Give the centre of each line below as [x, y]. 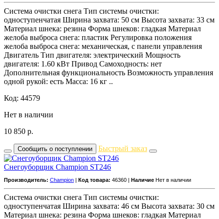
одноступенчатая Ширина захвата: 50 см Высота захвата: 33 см [109, 20]
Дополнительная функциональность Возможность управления [109, 72]
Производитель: [26, 180]
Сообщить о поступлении [55, 149]
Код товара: [94, 180]
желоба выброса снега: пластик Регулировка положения [98, 37]
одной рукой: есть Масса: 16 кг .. [58, 81]
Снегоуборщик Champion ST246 [57, 167]
